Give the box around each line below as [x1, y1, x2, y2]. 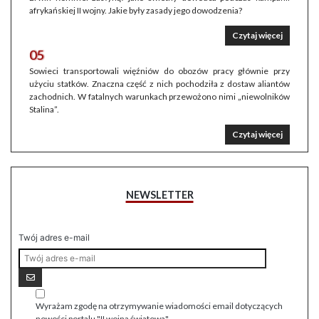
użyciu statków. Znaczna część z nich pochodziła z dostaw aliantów [29, 78, 290, 90]
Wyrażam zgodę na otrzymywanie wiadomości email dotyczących [35, 300, 283, 312]
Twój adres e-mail [19, 232, 90, 244]
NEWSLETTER [125, 189, 194, 202]
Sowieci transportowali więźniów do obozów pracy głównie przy [29, 66, 290, 77]
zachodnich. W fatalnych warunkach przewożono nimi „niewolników [29, 91, 290, 103]
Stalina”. [29, 104, 59, 115]
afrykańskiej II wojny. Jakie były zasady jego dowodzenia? [29, 5, 242, 16]
